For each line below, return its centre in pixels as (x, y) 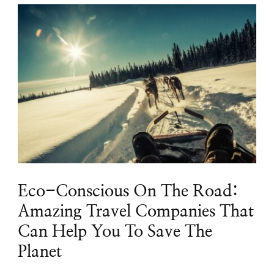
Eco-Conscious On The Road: (128, 192)
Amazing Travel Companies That (136, 212)
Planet (40, 252)
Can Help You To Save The (115, 232)
